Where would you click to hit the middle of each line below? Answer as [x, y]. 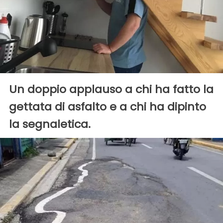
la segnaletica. [50, 124]
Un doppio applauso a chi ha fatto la [111, 90]
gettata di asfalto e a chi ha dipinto [108, 107]
